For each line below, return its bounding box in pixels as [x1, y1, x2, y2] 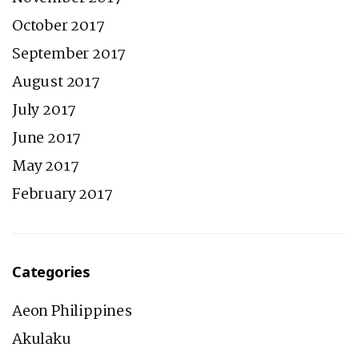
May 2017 [12, 155, 79, 179]
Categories [12, 262, 91, 282]
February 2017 [12, 183, 113, 208]
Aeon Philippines [12, 300, 132, 325]
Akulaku [12, 328, 71, 353]
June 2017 [12, 127, 82, 151]
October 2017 [12, 14, 105, 39]
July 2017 [12, 99, 77, 123]
